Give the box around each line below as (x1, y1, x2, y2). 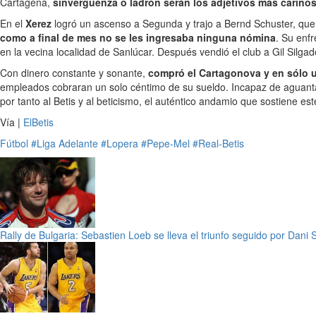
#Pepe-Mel (141, 136, 190, 150)
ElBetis (23, 115, 54, 129)
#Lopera (101, 136, 138, 150)
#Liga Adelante (31, 136, 98, 150)
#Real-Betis (193, 136, 244, 150)
